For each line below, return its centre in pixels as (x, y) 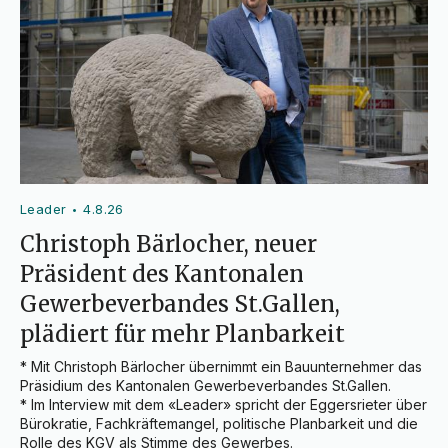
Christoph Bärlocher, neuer (168, 244)
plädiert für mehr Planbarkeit (182, 334)
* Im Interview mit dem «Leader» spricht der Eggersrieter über (223, 405)
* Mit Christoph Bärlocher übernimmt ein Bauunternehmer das (221, 367)
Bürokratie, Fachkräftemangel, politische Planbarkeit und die (219, 424)
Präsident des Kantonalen (162, 274)
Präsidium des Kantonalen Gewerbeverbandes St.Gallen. (205, 386)
